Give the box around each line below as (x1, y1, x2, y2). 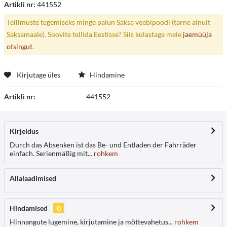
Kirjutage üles (17, 70, 60, 79)
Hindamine (88, 70, 125, 79)
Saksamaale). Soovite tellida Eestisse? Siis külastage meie (6, 29, 183, 39)
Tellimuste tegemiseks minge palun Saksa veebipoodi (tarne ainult (6, 17, 210, 26)
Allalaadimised (10, 173, 56, 182)
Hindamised (10, 203, 48, 212)
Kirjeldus (10, 126, 39, 135)
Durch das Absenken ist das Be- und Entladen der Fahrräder (10, 140, 197, 149)
